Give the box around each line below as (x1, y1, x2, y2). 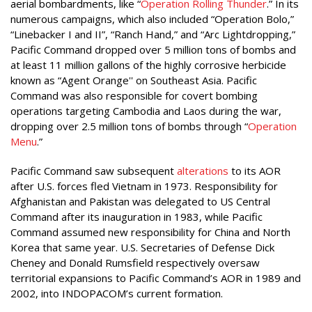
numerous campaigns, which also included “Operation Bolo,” (10, 11, 294, 26)
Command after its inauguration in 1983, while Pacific (10, 210, 263, 224)
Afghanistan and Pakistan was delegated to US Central (10, 194, 270, 208)
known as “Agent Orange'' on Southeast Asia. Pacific (10, 72, 257, 87)
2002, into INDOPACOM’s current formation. (10, 286, 226, 300)
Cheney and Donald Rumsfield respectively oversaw (10, 256, 260, 270)
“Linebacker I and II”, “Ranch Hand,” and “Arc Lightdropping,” (10, 26, 295, 41)
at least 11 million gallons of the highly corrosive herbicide (10, 57, 286, 72)
